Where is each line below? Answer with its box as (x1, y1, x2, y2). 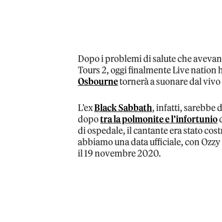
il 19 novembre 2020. (78, 147, 162, 159)
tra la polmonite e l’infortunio (100, 113, 218, 125)
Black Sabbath (94, 102, 153, 113)
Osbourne (78, 75, 118, 87)
